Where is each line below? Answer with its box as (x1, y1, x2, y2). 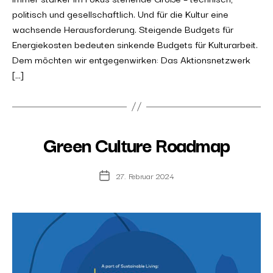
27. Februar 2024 (115, 169, 174, 182)
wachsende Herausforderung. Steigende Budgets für (12, 21, 233, 36)
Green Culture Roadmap (43, 129, 230, 159)
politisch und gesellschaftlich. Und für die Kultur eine (12, 5, 229, 21)
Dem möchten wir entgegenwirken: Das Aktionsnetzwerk (12, 51, 250, 66)
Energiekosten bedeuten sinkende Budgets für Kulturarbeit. (12, 36, 260, 51)
